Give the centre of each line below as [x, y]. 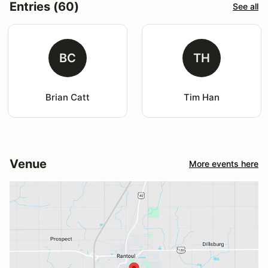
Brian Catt [67, 97]
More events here [224, 164]
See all [246, 7]
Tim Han [201, 97]
